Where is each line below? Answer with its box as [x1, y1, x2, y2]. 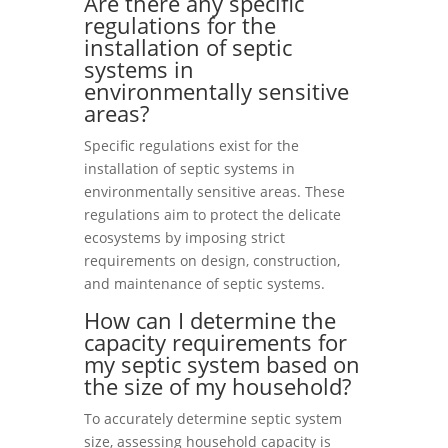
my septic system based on [84, 349, 360, 379]
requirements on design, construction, [84, 251, 340, 270]
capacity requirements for [84, 327, 347, 357]
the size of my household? [84, 371, 351, 401]
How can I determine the [84, 305, 336, 335]
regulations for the [84, 10, 276, 40]
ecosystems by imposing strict [84, 228, 285, 247]
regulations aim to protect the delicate [84, 205, 341, 224]
